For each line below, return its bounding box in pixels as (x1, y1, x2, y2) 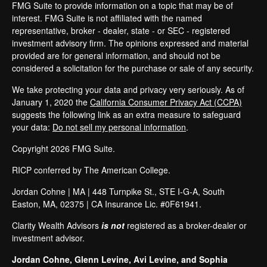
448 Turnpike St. (92, 185, 154, 197)
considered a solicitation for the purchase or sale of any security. (12, 62, 254, 74)
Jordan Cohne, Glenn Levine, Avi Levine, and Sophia (12, 253, 228, 265)
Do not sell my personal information (52, 121, 186, 133)
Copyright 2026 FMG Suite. (12, 142, 115, 154)
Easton (12, 198, 38, 210)
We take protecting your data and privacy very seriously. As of (12, 83, 244, 95)
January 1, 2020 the (12, 96, 90, 108)
